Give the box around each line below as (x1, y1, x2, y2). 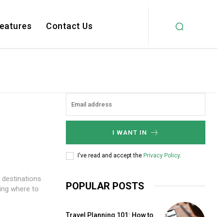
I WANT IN (112, 128, 147, 136)
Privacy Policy (143, 152, 180, 159)
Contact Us (46, 21, 93, 31)
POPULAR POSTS (66, 180, 144, 192)
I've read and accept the (77, 152, 143, 159)
